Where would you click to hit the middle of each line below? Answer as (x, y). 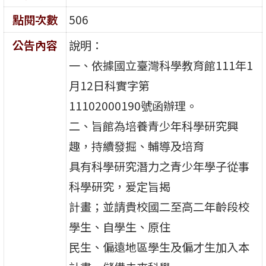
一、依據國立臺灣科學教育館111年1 (161, 65)
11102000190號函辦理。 (133, 105)
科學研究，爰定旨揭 (120, 186)
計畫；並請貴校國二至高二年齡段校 (159, 206)
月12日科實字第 (110, 85)
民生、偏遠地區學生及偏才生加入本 (159, 247)
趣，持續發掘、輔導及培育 (137, 146)
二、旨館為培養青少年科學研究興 (154, 126)
